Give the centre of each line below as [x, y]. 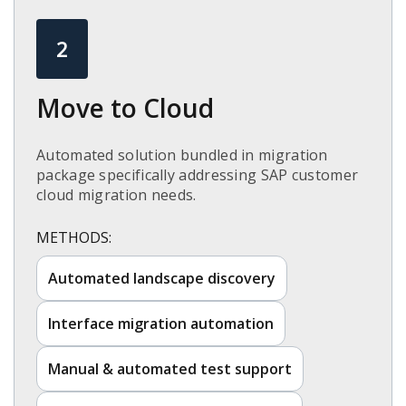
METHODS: [74, 238]
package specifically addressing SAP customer [198, 175]
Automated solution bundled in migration [182, 155]
